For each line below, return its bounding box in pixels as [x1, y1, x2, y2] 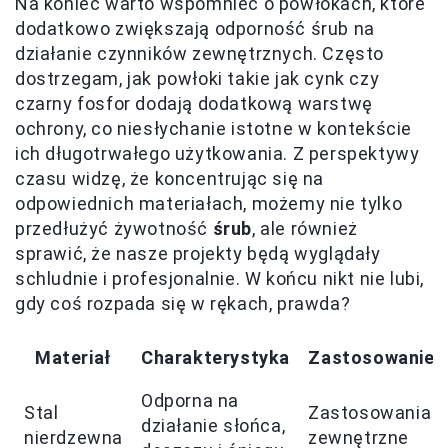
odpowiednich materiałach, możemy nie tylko [15, 192, 403, 214]
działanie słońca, [141, 414, 286, 436]
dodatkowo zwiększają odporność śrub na [15, 17, 375, 39]
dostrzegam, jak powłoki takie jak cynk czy [15, 67, 380, 89]
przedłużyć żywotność [15, 217, 213, 239]
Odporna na [141, 389, 239, 411]
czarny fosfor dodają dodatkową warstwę [15, 92, 373, 114]
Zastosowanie [308, 346, 435, 368]
